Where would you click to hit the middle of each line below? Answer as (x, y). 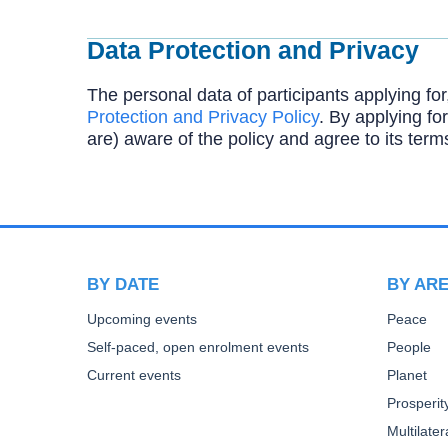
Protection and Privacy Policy (203, 116)
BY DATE (123, 283)
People (409, 347)
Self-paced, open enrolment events (198, 347)
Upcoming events (142, 319)
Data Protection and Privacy (253, 50)
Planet (407, 375)
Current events (134, 375)
